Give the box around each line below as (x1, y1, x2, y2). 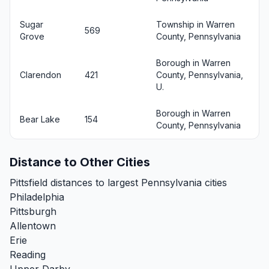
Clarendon (20, 69, 61, 80)
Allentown (10, 219, 56, 232)
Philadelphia (10, 190, 64, 203)
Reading (10, 248, 46, 261)
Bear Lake (20, 113, 60, 124)
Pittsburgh (10, 205, 56, 217)
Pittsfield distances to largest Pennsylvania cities (10, 176, 227, 189)
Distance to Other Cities (10, 154, 150, 169)
